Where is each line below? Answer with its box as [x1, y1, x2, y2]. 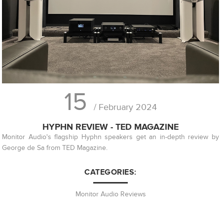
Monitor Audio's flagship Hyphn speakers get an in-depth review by [2, 132, 219, 141]
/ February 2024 [94, 102, 157, 112]
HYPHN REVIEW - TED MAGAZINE [42, 121, 179, 132]
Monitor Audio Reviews [75, 189, 146, 198]
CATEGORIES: [84, 167, 137, 177]
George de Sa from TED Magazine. [2, 143, 108, 152]
